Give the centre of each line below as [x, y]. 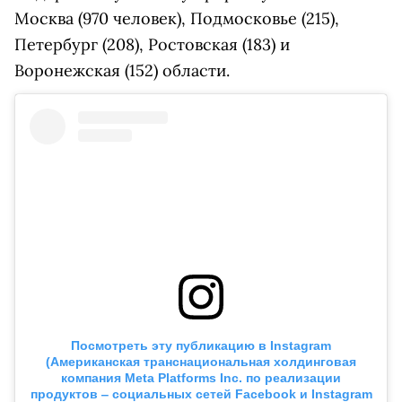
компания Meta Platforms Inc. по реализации [201, 378]
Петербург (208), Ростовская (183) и [152, 44]
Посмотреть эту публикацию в [169, 346]
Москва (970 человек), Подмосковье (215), [177, 18]
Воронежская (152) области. [122, 70]
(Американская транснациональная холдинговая [201, 362]
